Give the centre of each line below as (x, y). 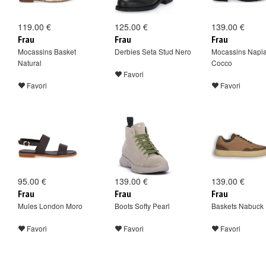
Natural (30, 63)
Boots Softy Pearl (142, 206)
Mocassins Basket (47, 51)
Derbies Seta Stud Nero (153, 51)
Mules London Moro (50, 206)
